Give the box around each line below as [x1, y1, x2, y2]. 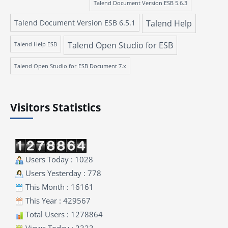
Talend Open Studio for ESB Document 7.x [14, 62, 126, 70]
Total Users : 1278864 [23, 209, 103, 219]
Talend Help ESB [14, 40, 57, 48]
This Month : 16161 [23, 181, 94, 192]
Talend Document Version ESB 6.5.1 [14, 17, 135, 27]
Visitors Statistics [10, 100, 101, 115]
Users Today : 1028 [23, 154, 93, 164]
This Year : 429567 [23, 195, 91, 206]
